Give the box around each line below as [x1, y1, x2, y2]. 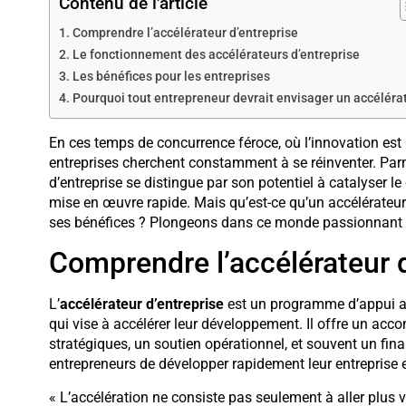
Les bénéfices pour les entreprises [72, 69, 270, 85]
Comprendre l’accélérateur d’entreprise [72, 25, 298, 42]
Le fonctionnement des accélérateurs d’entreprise [72, 47, 360, 63]
